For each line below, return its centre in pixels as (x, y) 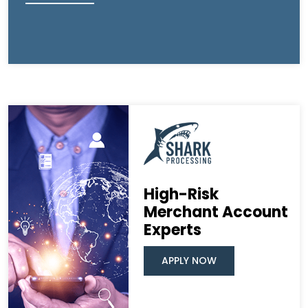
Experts (172, 230)
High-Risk (181, 194)
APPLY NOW (189, 260)
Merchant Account (216, 212)
